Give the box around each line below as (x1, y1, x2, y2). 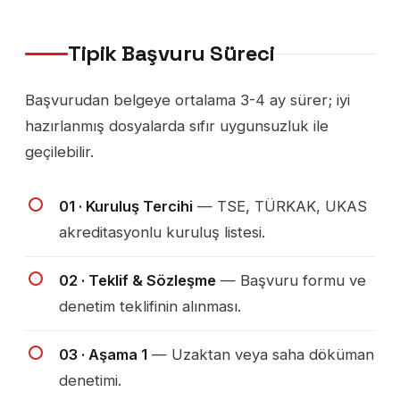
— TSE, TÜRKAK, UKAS (193, 197, 367, 216)
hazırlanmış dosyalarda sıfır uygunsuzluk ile (25, 117, 329, 136)
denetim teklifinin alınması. (59, 297, 241, 316)
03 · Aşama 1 (59, 346, 147, 364)
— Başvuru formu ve (216, 271, 366, 290)
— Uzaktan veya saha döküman (147, 346, 374, 364)
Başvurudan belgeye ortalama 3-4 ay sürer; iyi (25, 91, 350, 110)
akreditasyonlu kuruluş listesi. (59, 223, 265, 242)
